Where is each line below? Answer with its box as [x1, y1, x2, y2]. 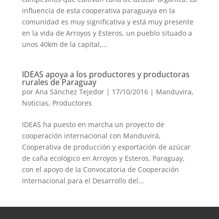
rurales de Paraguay [22, 76, 96, 88]
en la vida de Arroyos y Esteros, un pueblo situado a [22, 28, 192, 38]
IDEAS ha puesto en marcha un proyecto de [22, 119, 164, 129]
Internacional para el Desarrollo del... [22, 175, 144, 185]
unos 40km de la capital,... [22, 39, 108, 49]
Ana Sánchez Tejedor [35, 87, 104, 96]
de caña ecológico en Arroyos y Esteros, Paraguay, [22, 153, 185, 163]
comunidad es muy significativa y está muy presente [22, 17, 194, 26]
